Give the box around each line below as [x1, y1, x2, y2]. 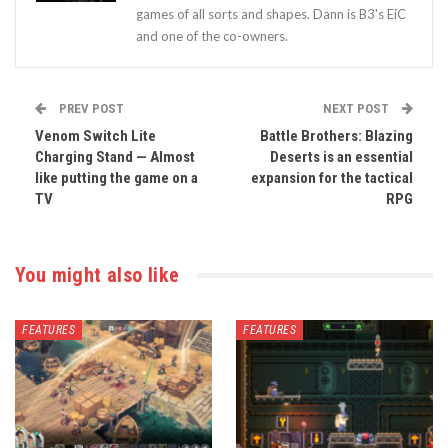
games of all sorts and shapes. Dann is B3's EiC [136, 6, 406, 23]
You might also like [15, 263, 180, 288]
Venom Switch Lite [35, 127, 156, 146]
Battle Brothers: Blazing [260, 127, 413, 146]
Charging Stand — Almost [35, 148, 195, 167]
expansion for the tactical [251, 169, 413, 188]
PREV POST [56, 101, 124, 117]
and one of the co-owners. [136, 28, 288, 45]
